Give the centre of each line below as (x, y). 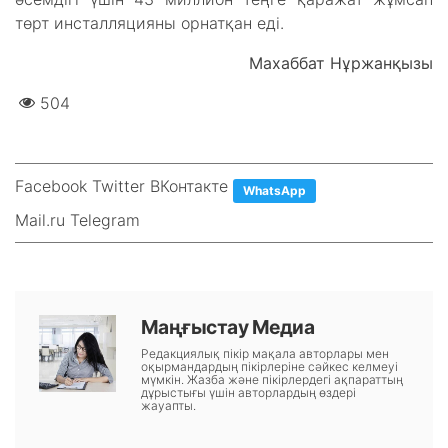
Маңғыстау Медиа (227, 327)
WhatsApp (274, 190)
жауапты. (168, 405)
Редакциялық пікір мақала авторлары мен (264, 353)
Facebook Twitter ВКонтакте (121, 186)
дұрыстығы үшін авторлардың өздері (248, 392)
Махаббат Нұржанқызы (341, 63)
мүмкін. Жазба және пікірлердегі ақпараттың (271, 379)
